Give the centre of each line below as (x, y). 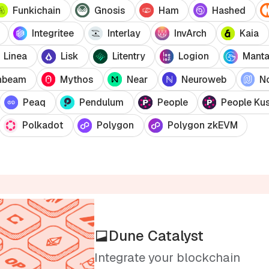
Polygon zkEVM (202, 125)
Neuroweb (204, 79)
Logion (194, 56)
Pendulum (101, 102)
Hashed (229, 10)
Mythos (77, 79)
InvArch (190, 33)
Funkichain (37, 10)
